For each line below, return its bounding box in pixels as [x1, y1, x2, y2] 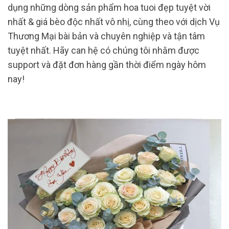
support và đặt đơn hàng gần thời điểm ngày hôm [8, 59, 206, 70]
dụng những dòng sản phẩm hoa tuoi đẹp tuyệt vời [8, 2, 211, 13]
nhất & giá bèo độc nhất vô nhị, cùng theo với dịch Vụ [8, 16, 220, 27]
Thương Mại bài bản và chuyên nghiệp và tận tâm [8, 30, 205, 41]
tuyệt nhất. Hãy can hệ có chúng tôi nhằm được [8, 44, 199, 56]
